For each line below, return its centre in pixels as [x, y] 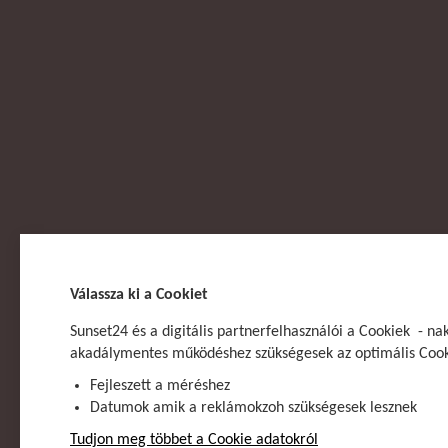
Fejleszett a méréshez [160, 386]
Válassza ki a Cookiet [139, 295]
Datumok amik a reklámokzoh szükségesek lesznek [253, 408]
